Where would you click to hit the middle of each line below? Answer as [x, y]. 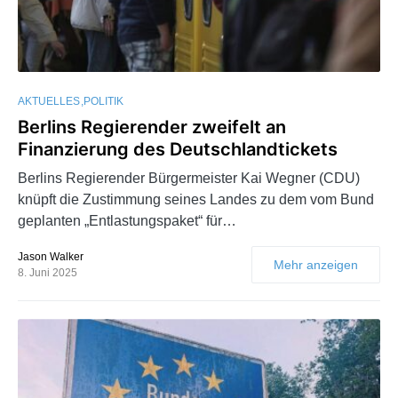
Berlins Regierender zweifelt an [152, 127]
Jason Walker [51, 257]
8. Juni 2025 [48, 273]
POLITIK [103, 102]
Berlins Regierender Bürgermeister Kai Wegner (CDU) [189, 179]
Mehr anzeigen [316, 265]
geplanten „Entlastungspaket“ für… [127, 221]
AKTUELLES [49, 102]
